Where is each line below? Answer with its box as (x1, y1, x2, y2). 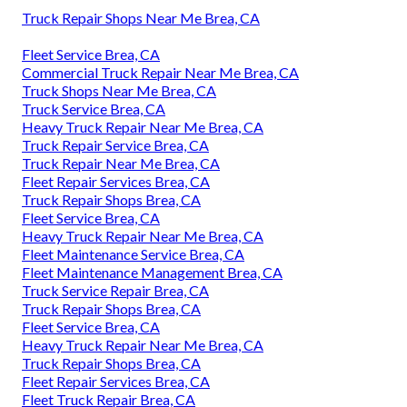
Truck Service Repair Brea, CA (22, 281, 209, 299)
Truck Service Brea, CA (22, 99, 165, 117)
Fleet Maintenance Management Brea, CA (22, 263, 283, 281)
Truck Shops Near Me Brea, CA (22, 81, 216, 99)
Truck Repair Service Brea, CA (22, 135, 209, 154)
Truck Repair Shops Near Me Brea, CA (22, 8, 260, 26)
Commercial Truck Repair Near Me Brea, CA (22, 63, 299, 81)
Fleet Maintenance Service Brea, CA (22, 244, 244, 263)
